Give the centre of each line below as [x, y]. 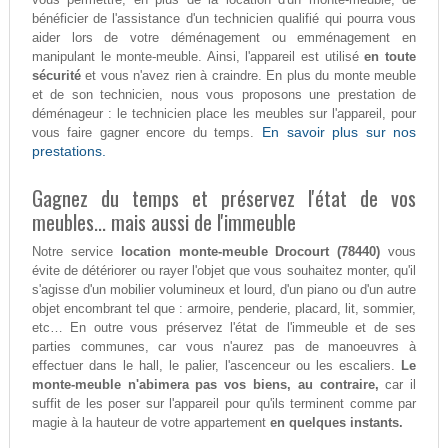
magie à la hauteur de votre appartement [150, 423]
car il [397, 385]
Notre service [76, 252]
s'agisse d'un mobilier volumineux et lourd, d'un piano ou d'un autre [224, 290]
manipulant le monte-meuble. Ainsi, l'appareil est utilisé [198, 57]
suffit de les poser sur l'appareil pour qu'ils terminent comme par [224, 404]
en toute [390, 57]
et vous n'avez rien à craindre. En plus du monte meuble [248, 76]
